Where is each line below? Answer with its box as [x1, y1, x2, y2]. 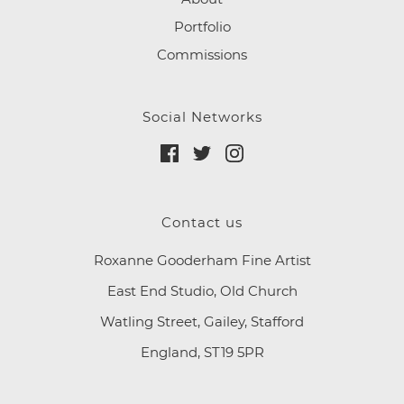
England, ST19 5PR [140, 344, 264, 362]
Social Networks [142, 108, 262, 126]
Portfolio [173, 18, 231, 36]
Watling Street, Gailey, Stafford [100, 313, 304, 331]
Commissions [157, 46, 247, 64]
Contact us [161, 214, 243, 232]
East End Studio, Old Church [106, 282, 298, 300]
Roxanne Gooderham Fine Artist [93, 252, 311, 270]
